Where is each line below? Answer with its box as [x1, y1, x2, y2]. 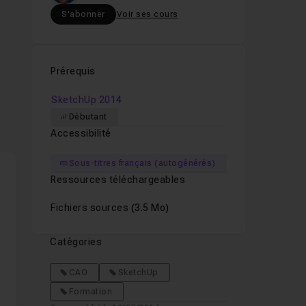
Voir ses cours [116, 10, 178, 19]
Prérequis [51, 66, 96, 76]
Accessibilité [51, 128, 111, 139]
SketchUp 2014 [51, 94, 122, 105]
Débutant [68, 112, 107, 122]
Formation [68, 287, 113, 296]
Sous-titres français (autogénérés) [68, 158, 216, 168]
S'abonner [61, 10, 105, 19]
